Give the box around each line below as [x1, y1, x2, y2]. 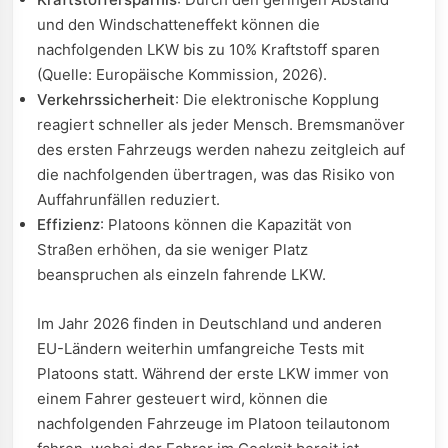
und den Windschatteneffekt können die [37, 15, 320, 34]
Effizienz [37, 215, 100, 234]
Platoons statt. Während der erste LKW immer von [37, 364, 389, 383]
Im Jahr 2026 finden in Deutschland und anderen [37, 314, 382, 333]
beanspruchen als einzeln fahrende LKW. [37, 265, 326, 284]
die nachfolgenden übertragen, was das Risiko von [37, 165, 395, 184]
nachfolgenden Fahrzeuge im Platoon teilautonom [37, 414, 390, 433]
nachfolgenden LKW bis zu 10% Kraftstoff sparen [37, 40, 380, 59]
